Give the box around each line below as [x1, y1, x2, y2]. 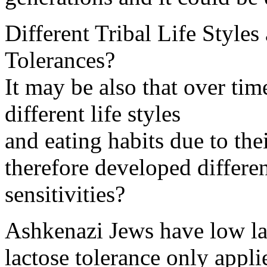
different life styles [5, 101, 181, 126]
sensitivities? [5, 181, 125, 207]
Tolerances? [5, 47, 115, 73]
